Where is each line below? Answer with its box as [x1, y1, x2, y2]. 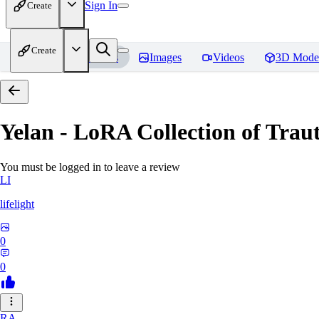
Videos [213, 51, 244, 63]
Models [85, 51, 118, 63]
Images [150, 51, 182, 63]
